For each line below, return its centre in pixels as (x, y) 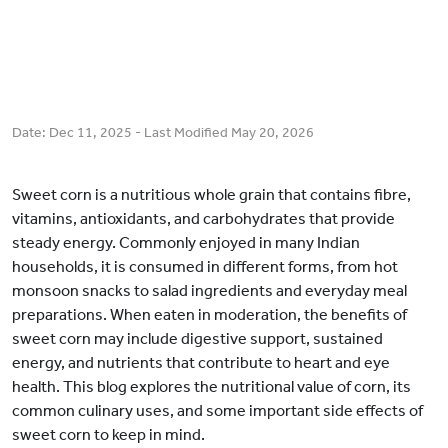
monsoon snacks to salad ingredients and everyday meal (209, 291)
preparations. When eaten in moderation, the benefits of (209, 315)
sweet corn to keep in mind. (108, 435)
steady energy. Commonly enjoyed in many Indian (186, 243)
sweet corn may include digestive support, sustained (197, 339)
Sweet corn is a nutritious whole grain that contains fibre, (211, 195)
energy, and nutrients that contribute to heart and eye (201, 363)
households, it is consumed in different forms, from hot (205, 267)
